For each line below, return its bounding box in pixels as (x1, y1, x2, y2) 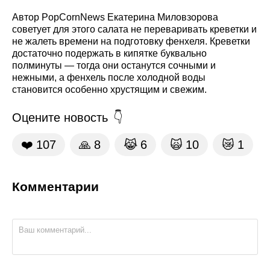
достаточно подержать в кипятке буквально (12, 48, 207, 58)
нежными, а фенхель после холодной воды (12, 72, 206, 83)
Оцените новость (12, 110, 108, 124)
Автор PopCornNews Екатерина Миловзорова (12, 11, 218, 22)
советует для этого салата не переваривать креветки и (12, 24, 257, 34)
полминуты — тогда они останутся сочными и (12, 60, 216, 71)
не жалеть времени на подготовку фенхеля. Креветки (12, 36, 250, 46)
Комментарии (12, 179, 99, 193)
